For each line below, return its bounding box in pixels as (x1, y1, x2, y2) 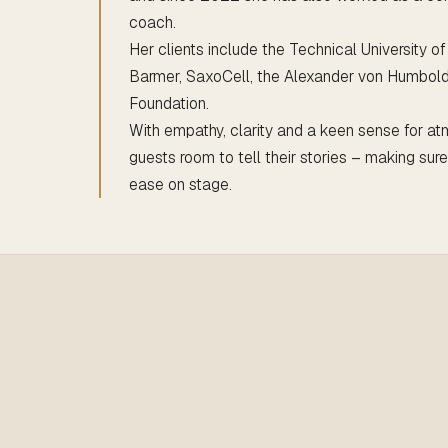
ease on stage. (129, 174, 233, 196)
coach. (129, 12, 177, 34)
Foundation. (129, 93, 210, 115)
